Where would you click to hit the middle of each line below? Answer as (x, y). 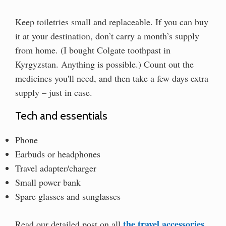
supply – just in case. (54, 92)
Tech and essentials (61, 116)
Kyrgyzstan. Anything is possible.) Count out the (104, 64)
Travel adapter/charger (56, 168)
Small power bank (48, 182)
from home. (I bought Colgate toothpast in (93, 50)
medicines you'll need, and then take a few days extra (112, 78)
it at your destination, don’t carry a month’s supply (107, 36)
